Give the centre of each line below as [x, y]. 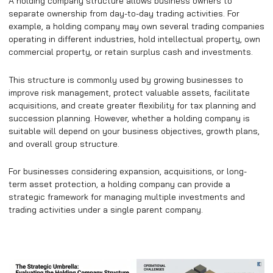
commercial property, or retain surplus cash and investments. [131, 52]
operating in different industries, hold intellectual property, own [134, 39]
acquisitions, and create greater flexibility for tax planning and [132, 105]
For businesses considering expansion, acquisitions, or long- [128, 171]
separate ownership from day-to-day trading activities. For [124, 13]
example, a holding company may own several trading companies [136, 26]
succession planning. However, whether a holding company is [129, 118]
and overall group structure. [64, 144]
